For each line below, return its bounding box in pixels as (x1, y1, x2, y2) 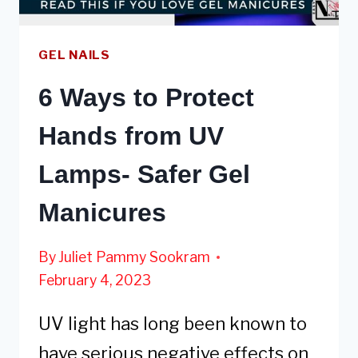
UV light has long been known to (38, 313, 307, 335)
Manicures (38, 197, 166, 227)
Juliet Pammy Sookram (58, 249, 211, 266)
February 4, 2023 (38, 272, 151, 289)
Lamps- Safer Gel (38, 159, 250, 189)
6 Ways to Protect (38, 82, 254, 112)
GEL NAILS (38, 47, 110, 63)
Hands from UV (38, 121, 224, 150)
